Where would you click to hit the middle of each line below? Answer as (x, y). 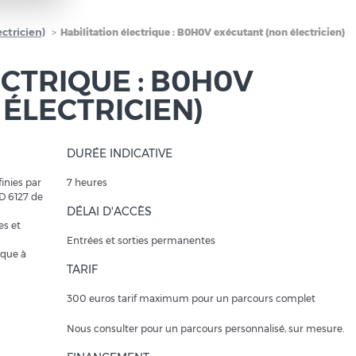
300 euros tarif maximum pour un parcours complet (191, 298)
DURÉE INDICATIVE (120, 153)
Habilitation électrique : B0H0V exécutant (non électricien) (203, 32)
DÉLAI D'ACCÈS (109, 211)
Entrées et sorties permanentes (141, 240)
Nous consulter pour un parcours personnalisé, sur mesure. (205, 329)
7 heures (87, 182)
